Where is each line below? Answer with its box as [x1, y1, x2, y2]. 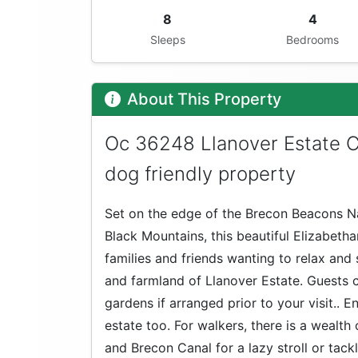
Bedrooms [286, 33, 340, 47]
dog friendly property [105, 162, 296, 186]
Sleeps [149, 33, 185, 47]
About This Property [127, 89, 281, 109]
